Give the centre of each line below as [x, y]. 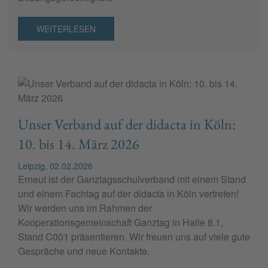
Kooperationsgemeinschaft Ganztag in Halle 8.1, [121, 223]
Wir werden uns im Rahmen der [85, 208]
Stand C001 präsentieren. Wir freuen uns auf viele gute [134, 237]
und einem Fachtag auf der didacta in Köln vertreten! [128, 194]
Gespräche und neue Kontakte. [84, 251]
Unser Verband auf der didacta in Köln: [127, 124]
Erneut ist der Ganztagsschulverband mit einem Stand [132, 179]
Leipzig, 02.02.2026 [55, 166]
